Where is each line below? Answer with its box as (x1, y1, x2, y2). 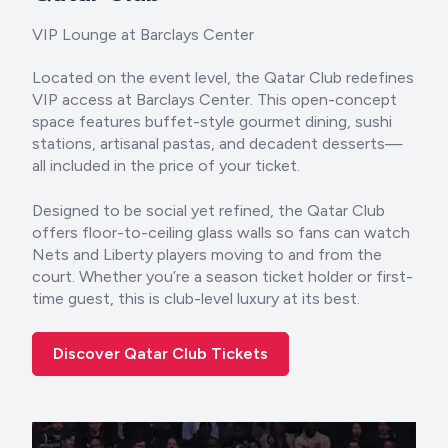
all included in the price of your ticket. (32, 156, 300, 176)
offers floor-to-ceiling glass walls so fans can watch (32, 222, 410, 242)
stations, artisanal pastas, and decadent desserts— (32, 134, 403, 154)
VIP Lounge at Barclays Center (32, 24, 254, 44)
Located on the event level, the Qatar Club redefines (32, 68, 414, 88)
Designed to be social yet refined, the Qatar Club (32, 200, 385, 220)
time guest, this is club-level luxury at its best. (32, 288, 360, 308)
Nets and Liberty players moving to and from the (32, 244, 382, 264)
